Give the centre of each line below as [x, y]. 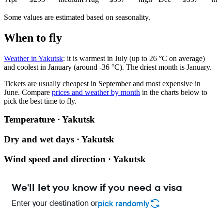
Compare [36, 92]
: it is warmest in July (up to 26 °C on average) [134, 58]
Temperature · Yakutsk [49, 120]
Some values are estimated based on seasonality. [77, 17]
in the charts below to [174, 92]
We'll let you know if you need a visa [97, 188]
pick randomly [124, 203]
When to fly [33, 38]
